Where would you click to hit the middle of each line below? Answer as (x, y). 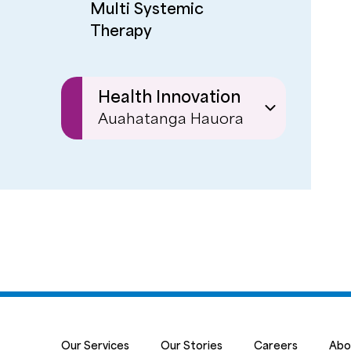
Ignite (112, 150)
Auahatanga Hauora (171, 119)
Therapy (121, 31)
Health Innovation (170, 97)
